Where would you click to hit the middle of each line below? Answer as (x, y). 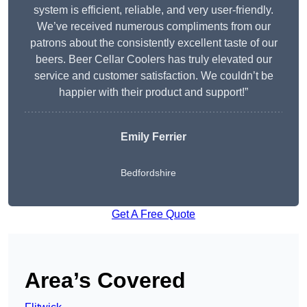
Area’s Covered (105, 281)
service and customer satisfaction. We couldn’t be (153, 76)
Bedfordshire (148, 173)
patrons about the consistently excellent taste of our (153, 43)
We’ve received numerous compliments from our (153, 27)
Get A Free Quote (153, 214)
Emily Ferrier (153, 137)
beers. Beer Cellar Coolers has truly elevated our (153, 60)
